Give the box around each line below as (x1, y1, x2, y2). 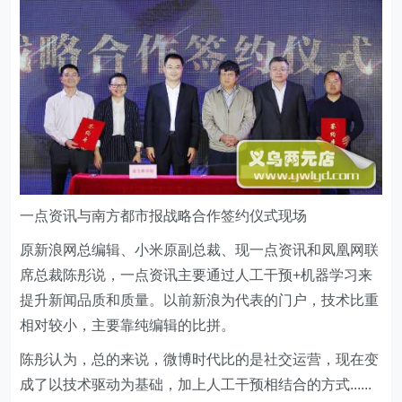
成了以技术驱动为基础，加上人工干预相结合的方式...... (20, 377, 372, 393)
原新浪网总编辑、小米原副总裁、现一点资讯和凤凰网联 (20, 242, 380, 258)
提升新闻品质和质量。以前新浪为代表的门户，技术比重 (20, 293, 380, 309)
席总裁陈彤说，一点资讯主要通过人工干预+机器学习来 (20, 267, 373, 284)
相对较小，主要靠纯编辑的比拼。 (20, 318, 236, 334)
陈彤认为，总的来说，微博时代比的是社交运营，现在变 (20, 352, 380, 368)
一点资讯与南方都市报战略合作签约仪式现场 (20, 208, 308, 224)
